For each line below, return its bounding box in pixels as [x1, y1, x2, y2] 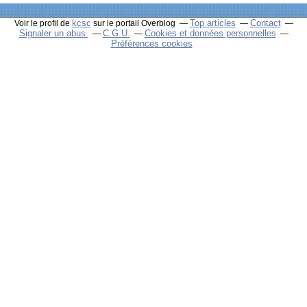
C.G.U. [102, 27, 130, 38]
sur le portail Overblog [90, 18, 175, 28]
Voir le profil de [14, 18, 72, 28]
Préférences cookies [110, 38, 193, 49]
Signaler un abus [19, 27, 88, 38]
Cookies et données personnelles [144, 27, 276, 38]
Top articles [189, 17, 236, 28]
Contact [249, 17, 281, 28]
